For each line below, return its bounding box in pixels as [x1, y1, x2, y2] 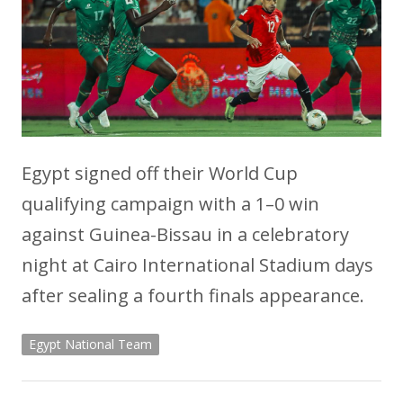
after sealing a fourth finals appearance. [22, 282, 364, 308]
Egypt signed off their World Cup [22, 160, 298, 185]
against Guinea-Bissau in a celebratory [22, 221, 349, 246]
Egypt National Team [29, 335, 152, 353]
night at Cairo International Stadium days [22, 252, 373, 277]
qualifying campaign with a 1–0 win [22, 191, 319, 216]
